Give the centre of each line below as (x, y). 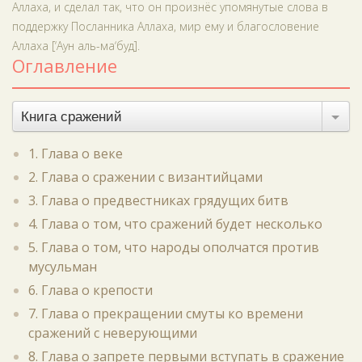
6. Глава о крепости (90, 290)
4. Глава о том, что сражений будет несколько (175, 224)
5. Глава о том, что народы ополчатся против (174, 247)
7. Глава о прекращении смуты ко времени (166, 314)
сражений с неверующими (113, 333)
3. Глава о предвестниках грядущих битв (158, 200)
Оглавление (65, 65)
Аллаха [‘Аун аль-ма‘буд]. (76, 46)
